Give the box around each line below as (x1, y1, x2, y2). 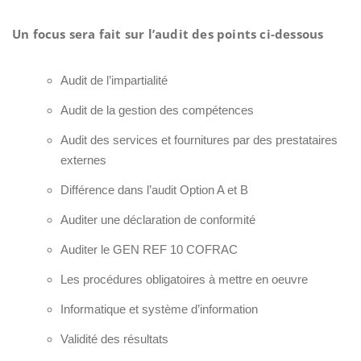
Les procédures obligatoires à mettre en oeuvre (60, 272, 308, 286)
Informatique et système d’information (60, 302, 258, 316)
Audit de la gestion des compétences (60, 103, 254, 117)
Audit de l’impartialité (60, 73, 168, 87)
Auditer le (60, 243, 113, 256)
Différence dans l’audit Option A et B (60, 183, 248, 197)
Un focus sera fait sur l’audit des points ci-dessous (12, 26, 324, 42)
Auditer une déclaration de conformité (60, 213, 255, 226)
